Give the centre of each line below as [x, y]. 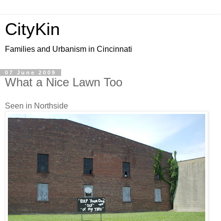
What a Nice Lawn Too [64, 82]
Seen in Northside [37, 106]
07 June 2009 [31, 73]
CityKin [32, 29]
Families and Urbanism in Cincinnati [69, 49]
